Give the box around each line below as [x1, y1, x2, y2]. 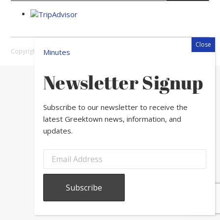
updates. [43, 125, 73, 136]
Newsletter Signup [43, 69, 203, 95]
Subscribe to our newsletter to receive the [43, 102, 188, 112]
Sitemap [122, 47, 145, 55]
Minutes [43, 47, 70, 57]
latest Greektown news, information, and [43, 113, 181, 124]
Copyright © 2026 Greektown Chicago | [11, 47, 123, 55]
